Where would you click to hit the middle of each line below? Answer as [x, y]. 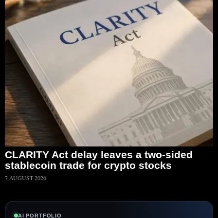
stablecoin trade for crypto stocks [88, 165]
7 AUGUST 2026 [26, 178]
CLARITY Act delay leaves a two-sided [99, 155]
